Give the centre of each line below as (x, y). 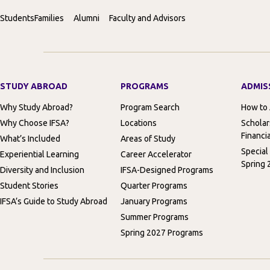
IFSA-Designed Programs (167, 170)
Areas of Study (148, 139)
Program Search (150, 108)
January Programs (154, 202)
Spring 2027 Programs (162, 233)
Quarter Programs (154, 186)
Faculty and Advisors (147, 18)
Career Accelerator (156, 155)
